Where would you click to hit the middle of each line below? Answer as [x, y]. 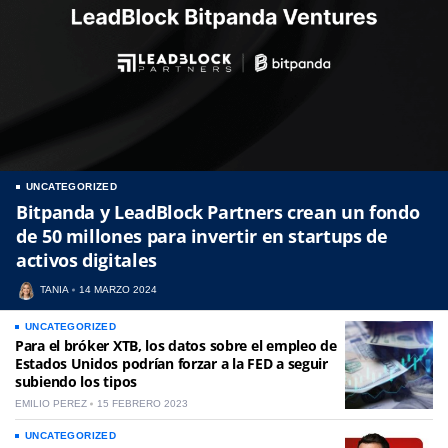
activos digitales [86, 259]
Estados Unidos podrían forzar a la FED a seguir [171, 363]
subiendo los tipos [76, 381]
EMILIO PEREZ [51, 403]
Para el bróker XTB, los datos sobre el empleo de [176, 345]
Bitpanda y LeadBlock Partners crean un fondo [218, 211]
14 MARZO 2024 [118, 289]
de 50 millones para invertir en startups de [202, 235]
